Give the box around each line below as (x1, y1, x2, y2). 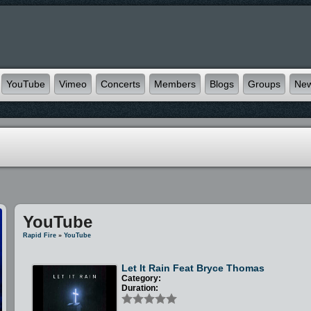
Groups (248, 78, 280, 90)
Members (154, 78, 196, 90)
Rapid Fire (23, 232, 57, 239)
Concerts (101, 78, 140, 90)
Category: (121, 274, 162, 283)
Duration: (121, 283, 159, 293)
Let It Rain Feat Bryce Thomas (121, 262, 265, 274)
